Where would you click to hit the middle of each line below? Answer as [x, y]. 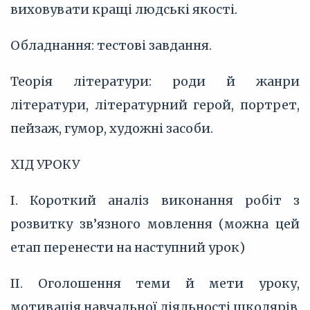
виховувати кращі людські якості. [124, 9]
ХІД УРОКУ [45, 164]
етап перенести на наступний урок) [128, 247]
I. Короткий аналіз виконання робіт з [155, 200]
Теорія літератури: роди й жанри [155, 81]
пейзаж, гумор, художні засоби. [112, 128]
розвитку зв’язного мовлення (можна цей [155, 224]
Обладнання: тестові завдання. [111, 45]
